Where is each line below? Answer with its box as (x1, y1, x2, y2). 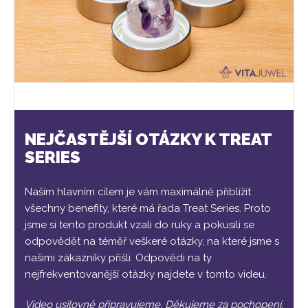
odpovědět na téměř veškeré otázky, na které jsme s (25, 234, 279, 247)
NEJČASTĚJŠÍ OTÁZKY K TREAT (25, 129, 272, 149)
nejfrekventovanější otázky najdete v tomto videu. (25, 267, 267, 280)
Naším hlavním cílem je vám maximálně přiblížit (25, 185, 251, 198)
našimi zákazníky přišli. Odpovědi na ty (25, 251, 212, 264)
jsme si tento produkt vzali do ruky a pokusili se (25, 218, 254, 231)
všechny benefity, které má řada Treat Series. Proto (25, 201, 271, 214)
